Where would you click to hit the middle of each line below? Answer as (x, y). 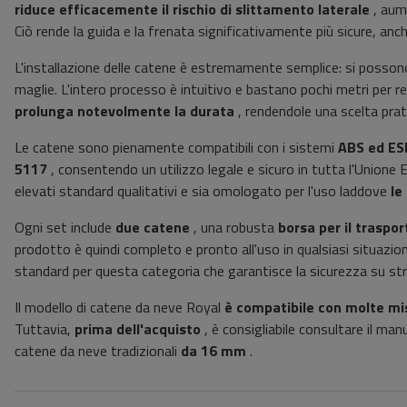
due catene (153, 228)
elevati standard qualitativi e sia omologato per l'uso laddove (203, 191)
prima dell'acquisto (138, 329)
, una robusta (234, 228)
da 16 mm (213, 351)
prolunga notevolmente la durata (124, 111)
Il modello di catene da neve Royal (119, 308)
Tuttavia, (45, 329)
